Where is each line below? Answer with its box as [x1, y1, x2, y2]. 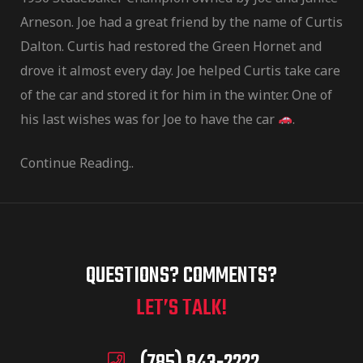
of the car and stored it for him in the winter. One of [20, 85, 332, 104]
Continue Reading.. [20, 153, 134, 172]
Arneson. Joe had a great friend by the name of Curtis [20, 12, 343, 31]
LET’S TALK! [136, 290, 227, 326]
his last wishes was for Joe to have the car [20, 109, 278, 128]
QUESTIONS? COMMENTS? [86, 258, 277, 293]
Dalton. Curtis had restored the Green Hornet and [20, 36, 322, 55]
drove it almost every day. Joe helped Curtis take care [20, 61, 340, 79]
